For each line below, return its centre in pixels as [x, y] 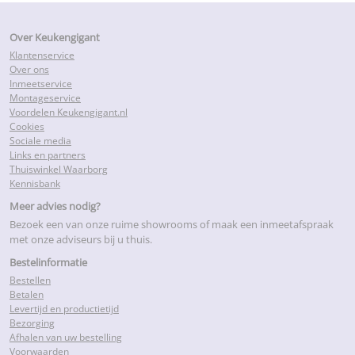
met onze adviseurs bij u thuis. [81, 239]
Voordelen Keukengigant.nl [69, 112]
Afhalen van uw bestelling [66, 337]
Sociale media [40, 140]
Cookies [27, 126]
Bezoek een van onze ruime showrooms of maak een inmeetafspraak [172, 224]
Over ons [29, 69]
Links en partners [48, 155]
